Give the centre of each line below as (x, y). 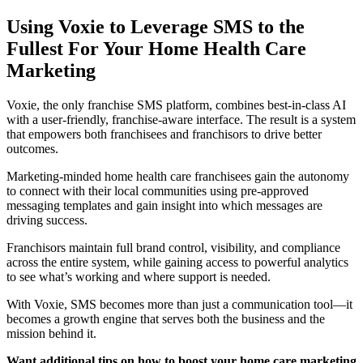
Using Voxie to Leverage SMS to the (156, 27)
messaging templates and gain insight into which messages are (164, 206)
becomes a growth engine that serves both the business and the (166, 319)
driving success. (47, 220)
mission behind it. (51, 334)
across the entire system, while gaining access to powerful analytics (177, 263)
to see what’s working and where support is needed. (139, 277)
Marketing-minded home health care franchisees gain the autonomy (178, 177)
